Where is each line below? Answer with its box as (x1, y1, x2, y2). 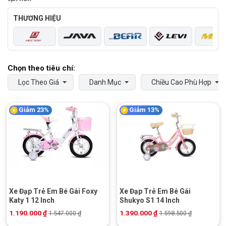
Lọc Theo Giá (18, 78, 59, 86)
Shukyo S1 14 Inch (120, 196, 180, 205)
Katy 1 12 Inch (9, 196, 54, 205)
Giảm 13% (129, 105, 159, 114)
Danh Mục (89, 78, 121, 86)
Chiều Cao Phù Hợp (151, 78, 211, 86)
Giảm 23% (19, 105, 49, 114)
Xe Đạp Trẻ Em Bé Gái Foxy (9, 187, 97, 196)
